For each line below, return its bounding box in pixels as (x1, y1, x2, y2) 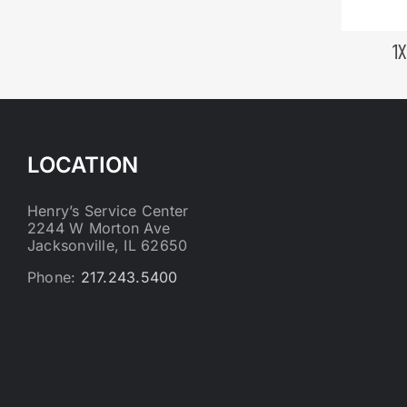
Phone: (27, 267, 81, 286)
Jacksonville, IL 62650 (27, 235, 188, 254)
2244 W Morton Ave (27, 218, 171, 237)
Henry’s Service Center (27, 201, 189, 220)
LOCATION (27, 151, 138, 178)
